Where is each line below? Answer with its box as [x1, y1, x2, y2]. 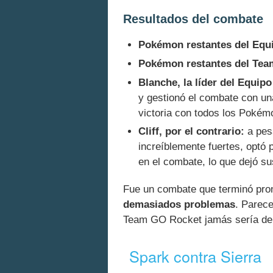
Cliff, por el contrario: [138, 126, 244, 138]
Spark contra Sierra [129, 244, 262, 267]
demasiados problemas [123, 199, 235, 211]
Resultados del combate [123, 12, 263, 26]
